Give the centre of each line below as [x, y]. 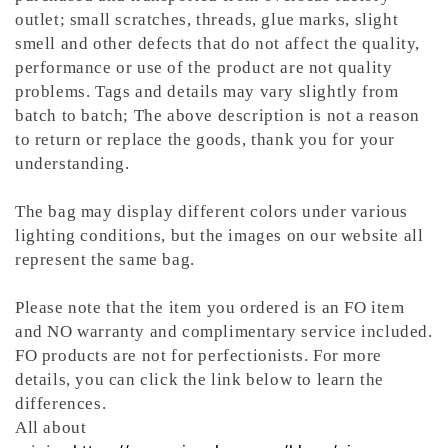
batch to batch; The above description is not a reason [217, 116]
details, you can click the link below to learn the [200, 380]
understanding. [72, 164]
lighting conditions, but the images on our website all [219, 236]
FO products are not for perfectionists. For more [198, 356]
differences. [61, 404]
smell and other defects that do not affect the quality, [218, 44]
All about [51, 428]
